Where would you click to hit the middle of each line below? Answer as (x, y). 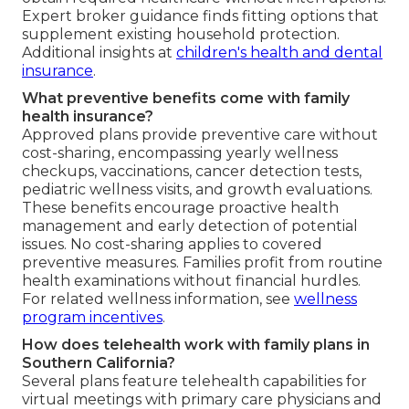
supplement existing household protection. (181, 34)
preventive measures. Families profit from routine (202, 262)
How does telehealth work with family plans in (196, 344)
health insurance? (88, 116)
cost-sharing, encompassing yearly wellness (180, 152)
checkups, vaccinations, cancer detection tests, (192, 171)
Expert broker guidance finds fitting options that (200, 16)
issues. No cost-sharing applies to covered (172, 244)
